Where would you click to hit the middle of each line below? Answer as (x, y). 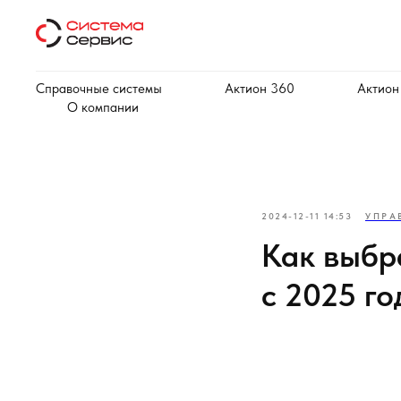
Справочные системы (99, 89)
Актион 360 (260, 89)
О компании (103, 107)
